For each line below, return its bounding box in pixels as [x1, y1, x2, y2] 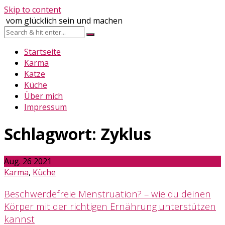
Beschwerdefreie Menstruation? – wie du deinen [4, 187, 211, 200]
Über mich [24, 90, 63, 101]
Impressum [24, 101, 67, 113]
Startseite [24, 46, 61, 57]
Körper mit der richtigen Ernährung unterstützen [4, 199, 216, 212]
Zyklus [100, 123, 151, 145]
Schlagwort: [4, 123, 100, 145]
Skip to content [4, 4, 61, 15]
